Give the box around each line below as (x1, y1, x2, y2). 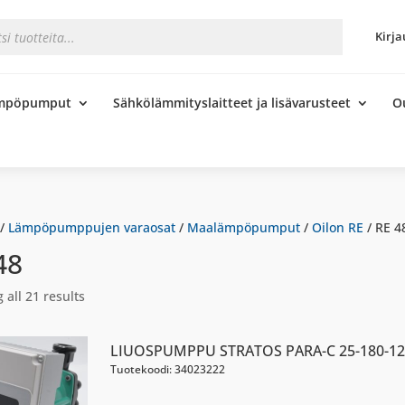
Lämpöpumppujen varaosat (7, 219, 175, 236)
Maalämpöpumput (186, 219, 300, 236)
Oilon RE (311, 219, 363, 236)
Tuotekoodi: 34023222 (109, 362, 225, 377)
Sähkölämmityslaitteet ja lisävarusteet (112, 93, 351, 111)
